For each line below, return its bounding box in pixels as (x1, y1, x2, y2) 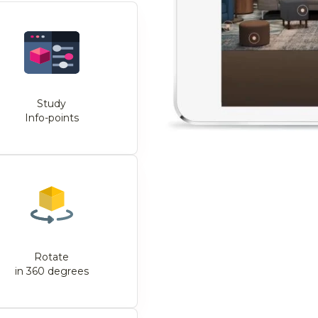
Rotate (34, 251, 69, 263)
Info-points (24, 111, 79, 124)
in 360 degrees (14, 265, 89, 278)
